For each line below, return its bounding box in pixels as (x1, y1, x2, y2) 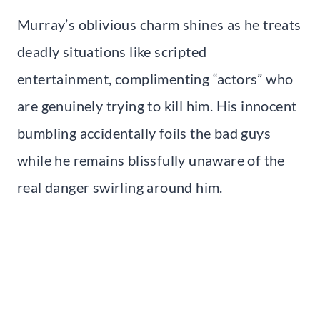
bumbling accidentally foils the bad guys (17, 124, 271, 142)
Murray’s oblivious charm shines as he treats (17, 16, 301, 34)
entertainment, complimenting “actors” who (17, 70, 294, 88)
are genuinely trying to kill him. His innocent (17, 97, 297, 115)
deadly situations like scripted (17, 43, 207, 61)
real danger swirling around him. (17, 179, 223, 196)
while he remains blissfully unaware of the (17, 151, 285, 169)
